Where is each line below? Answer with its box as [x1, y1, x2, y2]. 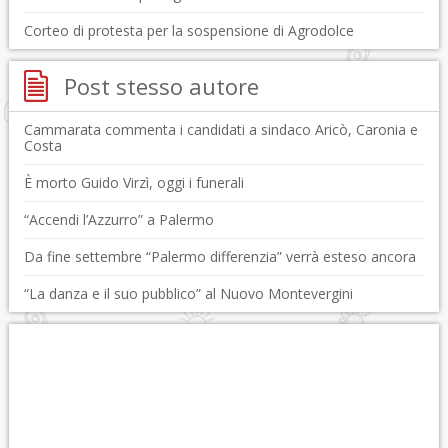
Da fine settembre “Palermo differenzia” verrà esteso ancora [23, 246, 416, 266]
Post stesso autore [63, 70, 259, 101]
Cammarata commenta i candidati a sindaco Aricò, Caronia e [23, 119, 418, 139]
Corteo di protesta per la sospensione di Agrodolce [23, 20, 354, 40]
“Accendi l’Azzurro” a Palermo [23, 209, 214, 229]
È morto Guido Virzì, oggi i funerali [23, 172, 244, 192]
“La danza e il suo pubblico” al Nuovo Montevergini [23, 283, 353, 303]
